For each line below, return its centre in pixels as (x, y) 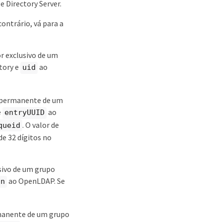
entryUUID (25, 112)
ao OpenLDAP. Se (36, 181)
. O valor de (41, 125)
